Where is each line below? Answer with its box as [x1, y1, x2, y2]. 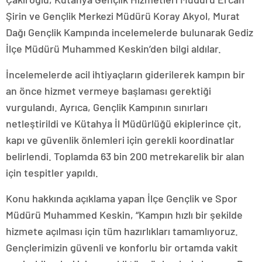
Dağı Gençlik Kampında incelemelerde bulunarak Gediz [6, 26, 253, 39]
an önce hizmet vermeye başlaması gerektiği [6, 84, 211, 97]
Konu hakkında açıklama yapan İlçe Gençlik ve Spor [6, 192, 237, 205]
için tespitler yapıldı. [6, 166, 98, 179]
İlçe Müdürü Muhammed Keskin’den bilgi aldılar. [6, 42, 221, 55]
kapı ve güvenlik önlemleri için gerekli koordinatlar [6, 133, 235, 146]
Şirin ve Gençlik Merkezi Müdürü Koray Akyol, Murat [6, 9, 240, 22]
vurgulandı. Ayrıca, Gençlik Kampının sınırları [6, 101, 208, 113]
